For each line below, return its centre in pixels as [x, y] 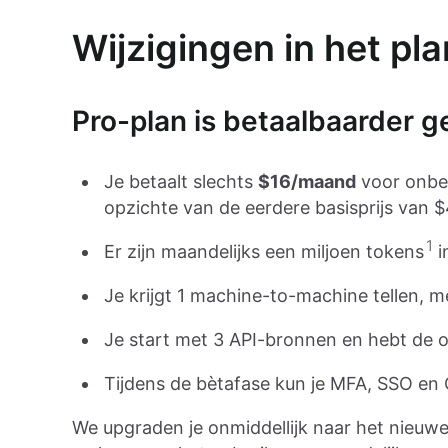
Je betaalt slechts [181, 182]
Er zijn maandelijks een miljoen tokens [264, 252]
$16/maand [307, 182]
